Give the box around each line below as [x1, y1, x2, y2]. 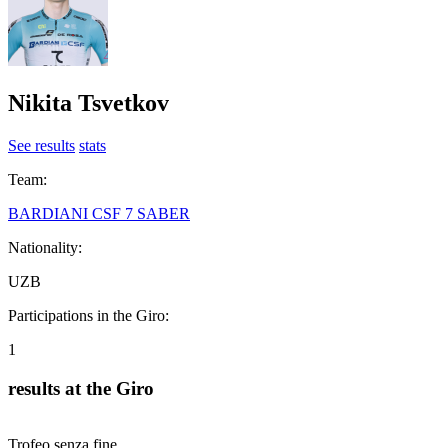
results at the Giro [8, 377, 154, 399]
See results [8, 136, 75, 154]
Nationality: [8, 238, 82, 256]
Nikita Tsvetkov [8, 89, 169, 116]
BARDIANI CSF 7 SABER [8, 204, 190, 222]
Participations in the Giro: [8, 306, 169, 324]
